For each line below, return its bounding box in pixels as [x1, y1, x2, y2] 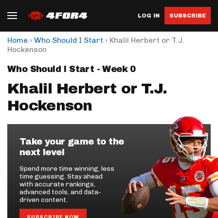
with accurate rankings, [19, 180, 95, 188]
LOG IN [138, 12, 160, 18]
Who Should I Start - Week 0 [7, 64, 136, 74]
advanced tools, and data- [19, 188, 101, 196]
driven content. [19, 196, 68, 204]
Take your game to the [19, 137, 124, 146]
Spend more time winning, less [19, 164, 114, 173]
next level [19, 147, 65, 157]
